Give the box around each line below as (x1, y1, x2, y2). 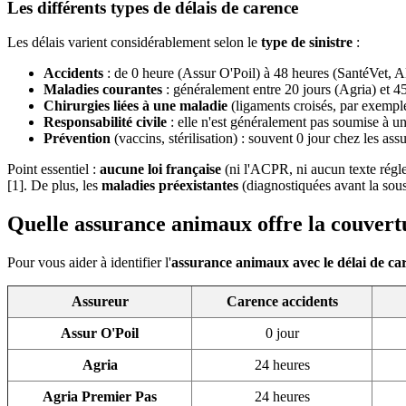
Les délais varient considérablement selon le (7, 34, 261, 51)
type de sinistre (261, 34, 353, 51)
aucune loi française (100, 161, 221, 178)
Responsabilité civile (43, 114, 167, 130)
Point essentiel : (7, 161, 100, 178)
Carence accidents (226, 294, 338, 310)
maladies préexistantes (101, 178, 238, 194)
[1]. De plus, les (7, 178, 101, 194)
